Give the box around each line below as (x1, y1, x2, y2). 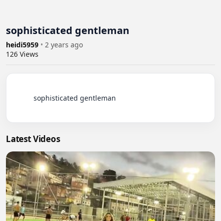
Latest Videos (6, 133, 60, 145)
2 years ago (45, 40, 83, 49)
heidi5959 (6, 40, 40, 49)
